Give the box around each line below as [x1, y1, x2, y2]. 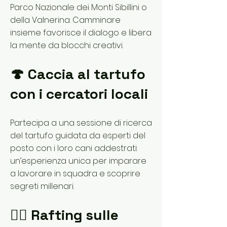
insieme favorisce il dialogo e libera [10, 27, 152, 39]
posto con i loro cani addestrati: [10, 142, 137, 154]
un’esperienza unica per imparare [10, 155, 146, 167]
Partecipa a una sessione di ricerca [10, 117, 152, 129]
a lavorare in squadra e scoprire [10, 168, 140, 179]
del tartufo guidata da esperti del [10, 130, 145, 141]
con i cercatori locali [10, 85, 148, 103]
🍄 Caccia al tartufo [10, 65, 145, 83]
